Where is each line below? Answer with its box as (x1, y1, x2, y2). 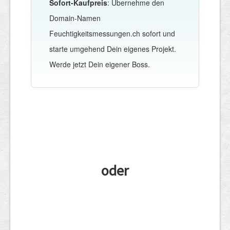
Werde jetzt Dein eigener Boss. (49, 59, 150, 69)
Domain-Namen (49, 12, 101, 23)
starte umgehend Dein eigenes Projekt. (49, 43, 176, 54)
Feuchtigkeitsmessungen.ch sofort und (49, 28, 175, 39)
